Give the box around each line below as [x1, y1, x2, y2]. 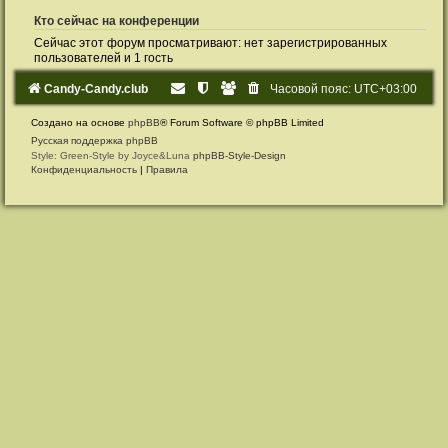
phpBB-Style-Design [193, 150, 286, 162]
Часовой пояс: [270, 82, 354, 97]
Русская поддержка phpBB [31, 135, 158, 147]
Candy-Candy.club [44, 82, 148, 97]
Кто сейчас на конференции [34, 15, 199, 28]
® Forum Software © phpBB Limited [160, 117, 324, 129]
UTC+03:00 [354, 82, 417, 97]
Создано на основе [31, 117, 128, 129]
